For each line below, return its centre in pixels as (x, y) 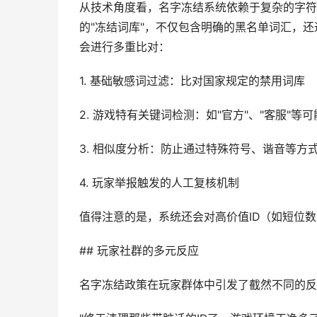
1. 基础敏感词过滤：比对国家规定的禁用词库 (192, 81)
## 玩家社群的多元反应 (139, 251)
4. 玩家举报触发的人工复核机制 (159, 183)
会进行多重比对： (125, 47)
